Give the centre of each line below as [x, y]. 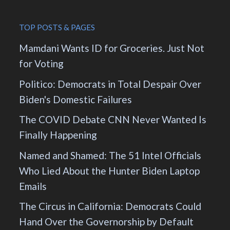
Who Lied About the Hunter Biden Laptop [110, 170]
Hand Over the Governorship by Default [107, 222]
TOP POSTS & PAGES [57, 27]
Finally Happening [58, 135]
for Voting [42, 64]
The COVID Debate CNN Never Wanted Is [113, 120]
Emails [33, 186]
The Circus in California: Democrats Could [110, 206]
